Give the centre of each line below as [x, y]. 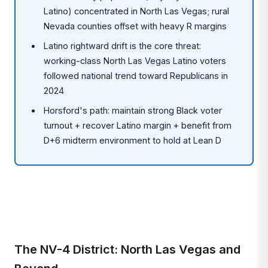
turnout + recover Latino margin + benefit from [138, 125]
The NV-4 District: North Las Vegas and [127, 249]
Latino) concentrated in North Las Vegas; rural [137, 11]
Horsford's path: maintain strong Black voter [133, 110]
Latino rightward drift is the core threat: [123, 46]
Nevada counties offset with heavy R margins [135, 26]
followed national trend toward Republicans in [136, 76]
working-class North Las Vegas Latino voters [135, 61]
